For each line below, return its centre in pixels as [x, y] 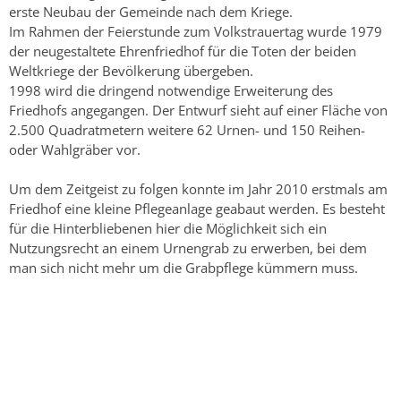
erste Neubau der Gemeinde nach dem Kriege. [151, 11]
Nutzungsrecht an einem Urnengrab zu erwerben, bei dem [188, 247]
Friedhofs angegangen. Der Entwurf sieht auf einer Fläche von [198, 110]
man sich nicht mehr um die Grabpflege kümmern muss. [183, 267]
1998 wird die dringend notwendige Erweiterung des [171, 90]
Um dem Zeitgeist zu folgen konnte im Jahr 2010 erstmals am [198, 188]
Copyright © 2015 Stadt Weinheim [115, 315]
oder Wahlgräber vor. [75, 149]
